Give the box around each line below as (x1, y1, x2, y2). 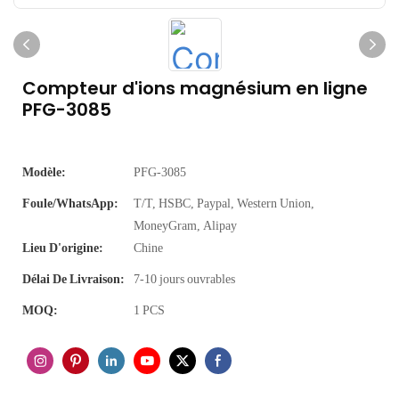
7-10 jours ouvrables (134, 272, 235, 286)
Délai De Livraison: (22, 272, 125, 286)
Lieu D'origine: (22, 240, 103, 255)
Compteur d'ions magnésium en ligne (22, 76, 368, 101)
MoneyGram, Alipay (134, 218, 237, 232)
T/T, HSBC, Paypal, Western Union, (134, 196, 314, 210)
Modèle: (22, 165, 66, 179)
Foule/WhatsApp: (22, 196, 118, 210)
